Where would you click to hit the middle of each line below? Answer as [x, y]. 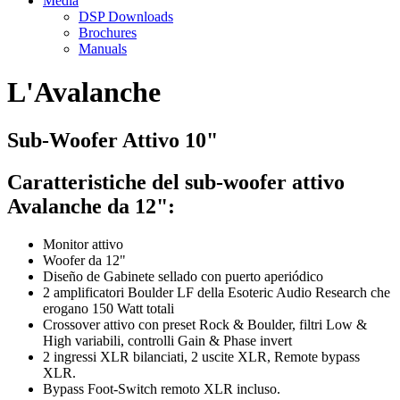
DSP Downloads [126, 17]
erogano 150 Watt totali [108, 308]
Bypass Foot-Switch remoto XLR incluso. [162, 388]
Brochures [108, 33]
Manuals [103, 49]
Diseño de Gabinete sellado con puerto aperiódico [183, 276]
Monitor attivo [83, 244]
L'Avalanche [84, 92]
